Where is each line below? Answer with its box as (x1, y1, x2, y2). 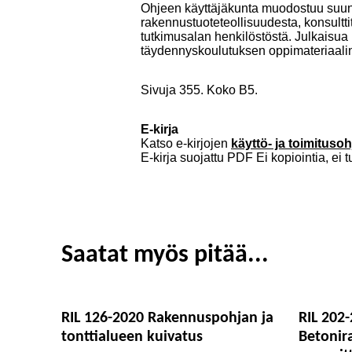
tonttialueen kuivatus (61, 328, 203, 345)
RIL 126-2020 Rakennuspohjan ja (61, 310, 273, 326)
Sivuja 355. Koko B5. (141, 82, 258, 97)
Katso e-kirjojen (141, 136, 231, 150)
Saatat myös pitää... (61, 242, 269, 268)
